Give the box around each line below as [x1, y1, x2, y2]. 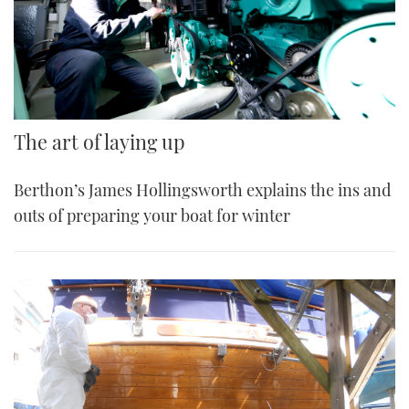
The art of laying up [14, 128, 185, 154]
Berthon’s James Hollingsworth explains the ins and [14, 178, 391, 201]
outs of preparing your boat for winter [14, 204, 290, 226]
